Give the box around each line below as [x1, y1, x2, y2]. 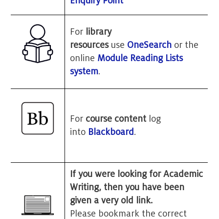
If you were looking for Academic [70, 169, 203, 179]
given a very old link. [70, 196, 153, 206]
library [86, 27, 112, 37]
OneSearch [127, 40, 172, 50]
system [70, 66, 99, 77]
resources [70, 40, 109, 50]
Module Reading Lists [97, 53, 183, 64]
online [70, 53, 98, 64]
